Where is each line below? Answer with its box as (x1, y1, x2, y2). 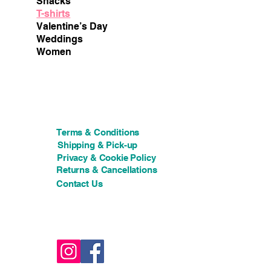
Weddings (36, 33, 83, 45)
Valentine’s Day (36, 21, 108, 33)
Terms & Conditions (56, 127, 140, 138)
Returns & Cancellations (56, 165, 157, 175)
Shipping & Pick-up (57, 140, 138, 151)
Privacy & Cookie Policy (57, 152, 156, 163)
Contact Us (56, 178, 103, 189)
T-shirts (36, 8, 71, 20)
